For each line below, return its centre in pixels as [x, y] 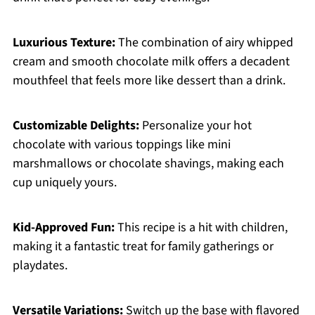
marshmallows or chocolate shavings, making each [148, 164]
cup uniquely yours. [64, 183]
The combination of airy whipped [204, 43]
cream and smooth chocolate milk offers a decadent [151, 62]
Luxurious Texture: [64, 43]
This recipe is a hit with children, [201, 228]
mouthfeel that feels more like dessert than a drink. [149, 81]
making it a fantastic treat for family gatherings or [143, 247]
